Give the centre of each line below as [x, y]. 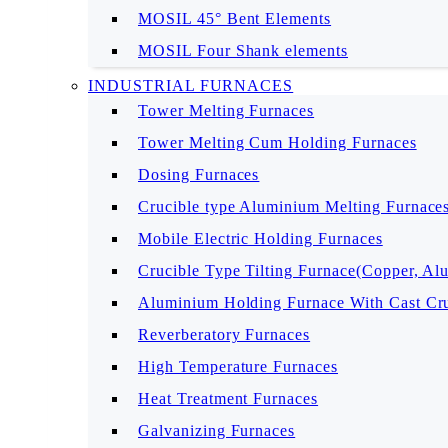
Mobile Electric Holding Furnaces [260, 238]
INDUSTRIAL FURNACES [191, 85]
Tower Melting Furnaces [226, 110]
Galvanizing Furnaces [217, 430]
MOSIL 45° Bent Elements [235, 18]
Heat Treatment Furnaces [228, 398]
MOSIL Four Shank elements [243, 50]
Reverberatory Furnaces [224, 334]
